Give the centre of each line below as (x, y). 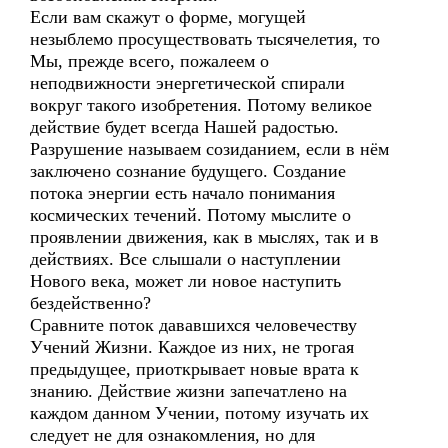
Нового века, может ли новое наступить (185, 281)
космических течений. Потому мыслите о (190, 215)
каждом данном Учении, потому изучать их (199, 413)
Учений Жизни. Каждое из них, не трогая (192, 347)
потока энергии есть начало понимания (182, 193)
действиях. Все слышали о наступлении (185, 259)
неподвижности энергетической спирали (187, 83)
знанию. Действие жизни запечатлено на (188, 391)
